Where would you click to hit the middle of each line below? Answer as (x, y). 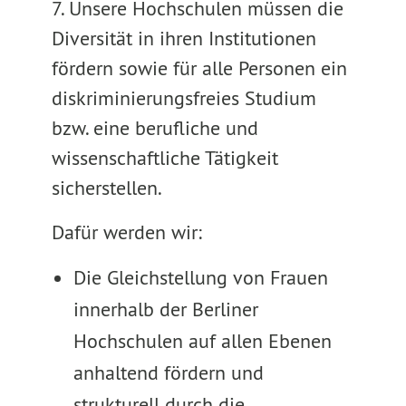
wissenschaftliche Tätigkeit (164, 158)
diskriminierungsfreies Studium (184, 98)
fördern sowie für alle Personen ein (199, 68)
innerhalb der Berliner (165, 309)
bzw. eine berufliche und (155, 128)
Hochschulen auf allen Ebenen (202, 341)
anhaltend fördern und (168, 372)
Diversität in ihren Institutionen (184, 38)
